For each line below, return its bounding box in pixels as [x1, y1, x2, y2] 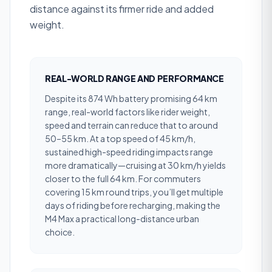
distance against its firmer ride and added [30, 2, 214, 15]
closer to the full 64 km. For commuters [45, 173, 201, 184]
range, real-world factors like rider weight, [45, 106, 210, 117]
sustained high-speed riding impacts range [45, 146, 213, 157]
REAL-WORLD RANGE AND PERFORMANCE [45, 73, 224, 84]
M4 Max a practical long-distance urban [45, 213, 199, 224]
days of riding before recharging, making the [45, 200, 220, 211]
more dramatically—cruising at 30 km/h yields [45, 160, 226, 171]
